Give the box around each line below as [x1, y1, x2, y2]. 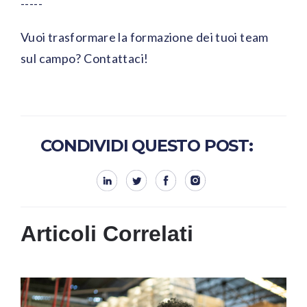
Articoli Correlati [21, 221, 193, 246]
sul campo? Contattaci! [21, 51, 149, 66]
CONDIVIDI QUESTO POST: [40, 136, 253, 156]
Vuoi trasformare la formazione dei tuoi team [21, 29, 269, 45]
